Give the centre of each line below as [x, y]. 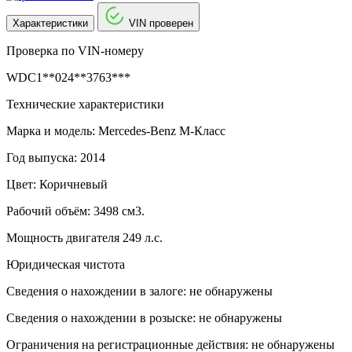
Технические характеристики [85, 104]
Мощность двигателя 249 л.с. [84, 237]
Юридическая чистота [66, 264]
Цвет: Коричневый [57, 184]
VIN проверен [161, 23]
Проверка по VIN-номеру [75, 50]
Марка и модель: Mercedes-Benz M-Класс [116, 130]
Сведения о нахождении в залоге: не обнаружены [139, 291]
